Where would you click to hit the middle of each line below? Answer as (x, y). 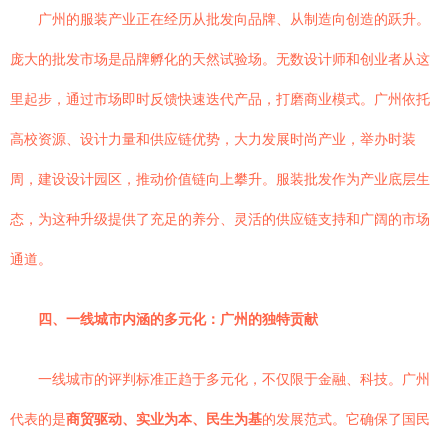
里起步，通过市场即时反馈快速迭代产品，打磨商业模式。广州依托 (220, 99)
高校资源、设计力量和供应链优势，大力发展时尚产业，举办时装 (213, 139)
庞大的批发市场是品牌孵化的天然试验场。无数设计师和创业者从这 (220, 59)
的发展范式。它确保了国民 (346, 419)
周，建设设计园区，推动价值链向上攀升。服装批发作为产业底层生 (220, 179)
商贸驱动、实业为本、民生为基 (164, 419)
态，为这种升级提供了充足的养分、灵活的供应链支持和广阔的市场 (220, 219)
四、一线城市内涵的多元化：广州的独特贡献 (178, 319)
